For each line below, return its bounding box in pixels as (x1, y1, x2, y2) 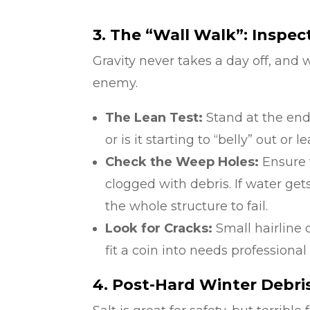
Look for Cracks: (105, 220, 213, 236)
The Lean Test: (105, 109, 203, 125)
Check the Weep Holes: (105, 154, 259, 170)
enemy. (93, 75, 138, 91)
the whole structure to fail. (105, 198, 268, 214)
